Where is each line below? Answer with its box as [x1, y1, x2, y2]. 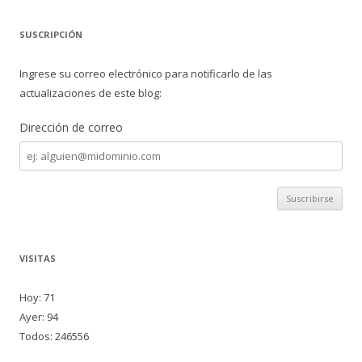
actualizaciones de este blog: [19, 86, 162, 100]
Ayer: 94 [19, 309, 58, 324]
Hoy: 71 [19, 290, 55, 305]
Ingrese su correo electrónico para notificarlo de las [19, 66, 272, 81]
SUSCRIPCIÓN [19, 28, 82, 40]
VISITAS [19, 252, 56, 264]
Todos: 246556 [19, 329, 89, 343]
